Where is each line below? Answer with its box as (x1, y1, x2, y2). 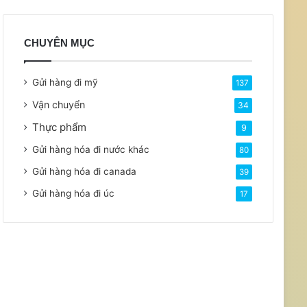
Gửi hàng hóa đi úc (32, 187, 114, 199)
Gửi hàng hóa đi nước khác (32, 143, 149, 155)
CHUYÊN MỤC (23, 36, 95, 49)
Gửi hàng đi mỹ (32, 76, 98, 88)
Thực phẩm (32, 120, 86, 134)
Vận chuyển (32, 98, 85, 110)
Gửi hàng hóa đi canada (32, 165, 136, 177)
